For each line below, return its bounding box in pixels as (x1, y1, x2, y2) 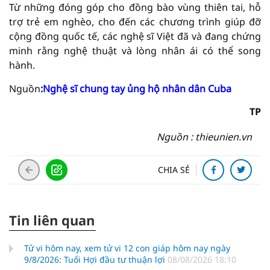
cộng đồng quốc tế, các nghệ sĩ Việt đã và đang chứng (9, 30, 261, 43)
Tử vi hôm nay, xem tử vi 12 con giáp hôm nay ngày (24, 242, 230, 254)
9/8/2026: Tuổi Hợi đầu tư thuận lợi (24, 254, 168, 265)
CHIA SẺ (158, 164, 190, 175)
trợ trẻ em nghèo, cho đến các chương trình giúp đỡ (9, 15, 261, 28)
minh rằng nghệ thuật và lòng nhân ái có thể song (9, 44, 261, 57)
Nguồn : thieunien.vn (157, 130, 252, 143)
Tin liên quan (9, 211, 95, 229)
